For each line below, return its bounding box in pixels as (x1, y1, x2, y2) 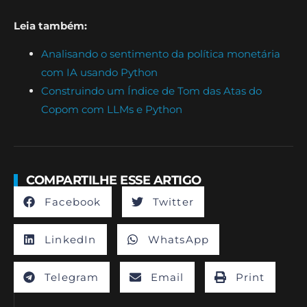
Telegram (45, 270, 99, 284)
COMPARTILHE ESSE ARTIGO (26, 173, 201, 188)
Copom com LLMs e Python (41, 103, 182, 116)
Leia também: (14, 19, 87, 32)
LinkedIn (45, 232, 97, 246)
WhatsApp (147, 232, 210, 246)
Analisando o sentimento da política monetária (41, 47, 280, 61)
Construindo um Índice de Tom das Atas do (41, 84, 262, 98)
